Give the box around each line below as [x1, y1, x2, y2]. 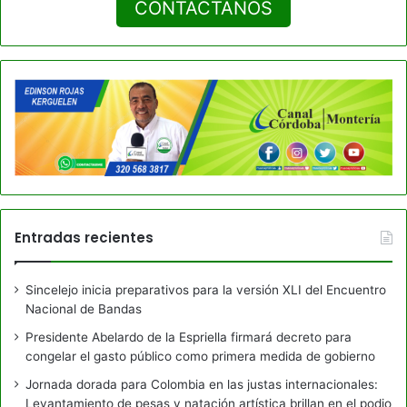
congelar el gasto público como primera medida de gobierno [25, 348, 375, 363]
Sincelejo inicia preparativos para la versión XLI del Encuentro [25, 282, 386, 297]
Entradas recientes [15, 227, 154, 247]
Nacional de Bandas [25, 301, 142, 316]
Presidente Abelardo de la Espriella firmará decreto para [25, 329, 352, 344]
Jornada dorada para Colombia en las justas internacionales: [25, 376, 378, 392]
